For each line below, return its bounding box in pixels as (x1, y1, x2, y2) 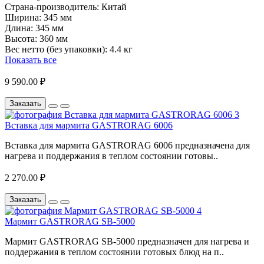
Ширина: (5, 12, 41, 23)
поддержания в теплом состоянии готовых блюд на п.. (5, 247, 224, 258)
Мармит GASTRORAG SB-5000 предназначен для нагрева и (5, 236, 249, 247)
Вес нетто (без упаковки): (5, 44, 107, 55)
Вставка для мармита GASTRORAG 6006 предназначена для (5, 140, 250, 151)
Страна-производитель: (5, 2, 99, 12)
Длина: (5, 23, 33, 34)
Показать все (5, 55, 57, 65)
